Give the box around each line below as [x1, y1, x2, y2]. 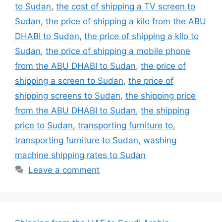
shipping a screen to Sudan [15, 75, 123, 86]
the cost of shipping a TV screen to [56, 1, 195, 11]
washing [143, 135, 176, 145]
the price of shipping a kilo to [84, 31, 199, 41]
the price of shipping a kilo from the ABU [46, 16, 206, 26]
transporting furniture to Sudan [15, 135, 138, 145]
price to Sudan [15, 120, 73, 130]
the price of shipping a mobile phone [46, 46, 190, 56]
